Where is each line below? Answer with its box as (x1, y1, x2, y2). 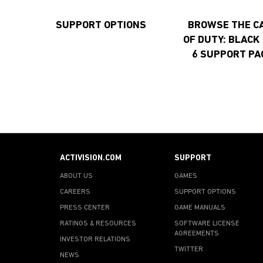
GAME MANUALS (174, 204, 225, 211)
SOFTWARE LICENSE (174, 220, 240, 227)
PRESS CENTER (60, 204, 110, 211)
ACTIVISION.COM (60, 153, 122, 163)
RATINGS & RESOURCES (60, 220, 136, 227)
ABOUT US (60, 172, 93, 180)
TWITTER (174, 245, 203, 253)
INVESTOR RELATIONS (60, 235, 130, 243)
